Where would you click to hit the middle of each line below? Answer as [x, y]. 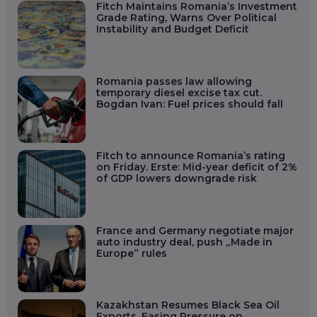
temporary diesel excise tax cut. [179, 92]
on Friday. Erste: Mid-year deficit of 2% [196, 167]
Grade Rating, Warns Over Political [186, 18]
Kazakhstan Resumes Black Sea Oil [188, 305]
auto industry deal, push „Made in [184, 242]
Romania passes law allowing [174, 81]
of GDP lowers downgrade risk [176, 179]
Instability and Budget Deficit [172, 29]
